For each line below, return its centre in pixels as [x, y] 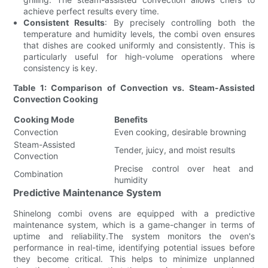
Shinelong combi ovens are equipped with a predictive [134, 213]
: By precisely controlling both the [180, 22]
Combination [39, 173]
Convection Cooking [56, 99]
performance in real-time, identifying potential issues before [134, 247]
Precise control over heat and [184, 168]
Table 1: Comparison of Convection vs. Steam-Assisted [134, 87]
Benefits [131, 119]
